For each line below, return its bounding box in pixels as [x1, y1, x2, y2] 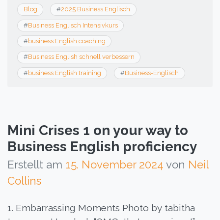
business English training [27, 69, 101, 77]
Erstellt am [7, 158, 65, 171]
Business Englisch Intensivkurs [27, 21, 118, 29]
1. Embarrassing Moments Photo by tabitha [7, 202, 195, 213]
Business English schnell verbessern [27, 53, 135, 61]
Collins [7, 174, 41, 187]
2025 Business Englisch [60, 5, 130, 13]
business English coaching [27, 37, 106, 45]
